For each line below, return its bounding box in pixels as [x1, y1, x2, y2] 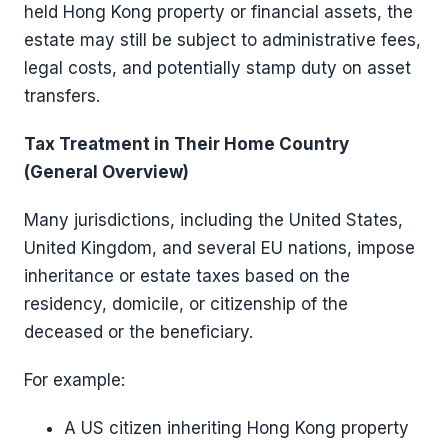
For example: [24, 369, 125, 390]
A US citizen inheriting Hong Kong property [64, 417, 409, 438]
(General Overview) [24, 161, 189, 182]
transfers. [24, 85, 100, 106]
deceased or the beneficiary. [24, 321, 253, 342]
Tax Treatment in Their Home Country [24, 133, 349, 154]
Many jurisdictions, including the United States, [24, 209, 403, 230]
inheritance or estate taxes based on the [24, 265, 350, 286]
